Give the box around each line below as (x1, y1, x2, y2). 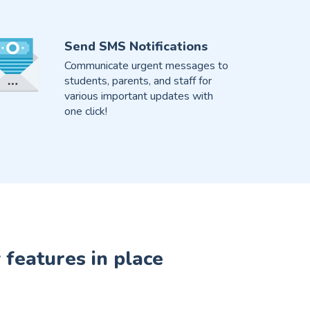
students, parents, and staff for (64, 73, 212, 89)
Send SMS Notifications (64, 38, 208, 55)
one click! (64, 104, 107, 120)
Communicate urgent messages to (64, 58, 228, 74)
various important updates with (64, 89, 213, 104)
